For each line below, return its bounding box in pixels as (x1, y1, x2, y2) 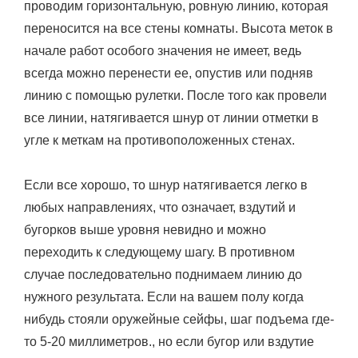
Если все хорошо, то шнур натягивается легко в (24, 177, 308, 192)
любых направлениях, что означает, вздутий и (24, 200, 296, 214)
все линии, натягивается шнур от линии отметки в (24, 110, 319, 125)
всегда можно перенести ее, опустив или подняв (24, 66, 313, 80)
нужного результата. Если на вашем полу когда (24, 289, 304, 304)
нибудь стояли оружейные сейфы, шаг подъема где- (24, 312, 334, 326)
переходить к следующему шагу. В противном (24, 245, 295, 259)
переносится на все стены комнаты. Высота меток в (24, 21, 333, 35)
